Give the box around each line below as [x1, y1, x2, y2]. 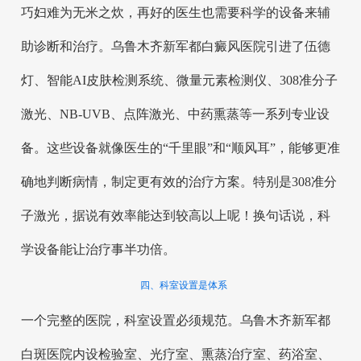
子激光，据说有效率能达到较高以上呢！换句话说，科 [20, 208, 330, 222]
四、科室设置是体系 [139, 279, 227, 291]
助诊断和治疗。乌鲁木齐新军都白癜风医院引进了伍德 [20, 39, 330, 53]
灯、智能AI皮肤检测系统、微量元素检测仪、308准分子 [20, 73, 338, 87]
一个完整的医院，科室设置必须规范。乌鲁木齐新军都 [20, 313, 330, 328]
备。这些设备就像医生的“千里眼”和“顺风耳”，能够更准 [20, 140, 340, 155]
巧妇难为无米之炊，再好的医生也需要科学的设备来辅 [20, 5, 330, 19]
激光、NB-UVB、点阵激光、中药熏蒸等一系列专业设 [20, 106, 330, 121]
